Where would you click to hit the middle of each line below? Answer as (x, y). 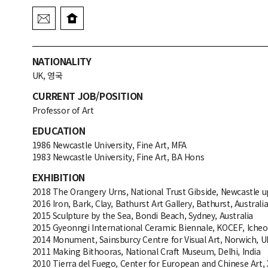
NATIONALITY (62, 61)
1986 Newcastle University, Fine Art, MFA (109, 144)
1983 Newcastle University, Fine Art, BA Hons (118, 156)
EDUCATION (59, 130)
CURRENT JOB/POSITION (87, 95)
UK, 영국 (47, 75)
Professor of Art (63, 110)
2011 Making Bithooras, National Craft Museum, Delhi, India (146, 251)
